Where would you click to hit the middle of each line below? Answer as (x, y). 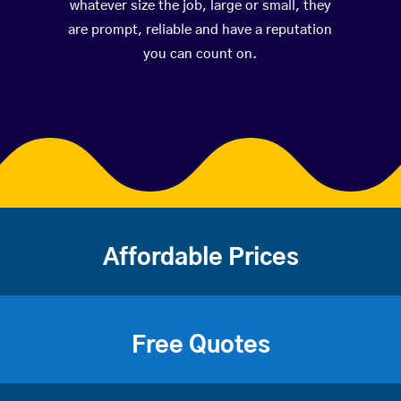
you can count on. (200, 55)
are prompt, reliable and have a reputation (200, 30)
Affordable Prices (200, 258)
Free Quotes (200, 346)
